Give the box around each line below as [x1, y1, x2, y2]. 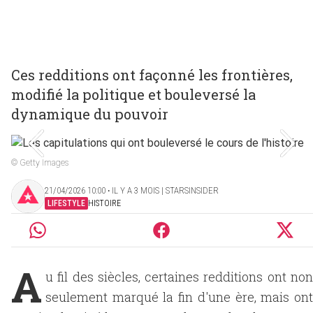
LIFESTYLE [48, 198, 85, 208]
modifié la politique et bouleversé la [11, 85, 256, 103]
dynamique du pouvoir [11, 105, 168, 123]
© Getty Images [11, 158, 68, 168]
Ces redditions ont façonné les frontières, [11, 66, 293, 84]
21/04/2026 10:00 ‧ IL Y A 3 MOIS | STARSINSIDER [45, 184, 219, 196]
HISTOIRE [88, 198, 121, 208]
